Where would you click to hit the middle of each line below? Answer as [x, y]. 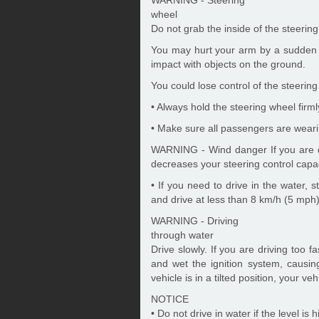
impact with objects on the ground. [228, 64]
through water [182, 235]
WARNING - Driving [195, 220]
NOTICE [170, 299]
